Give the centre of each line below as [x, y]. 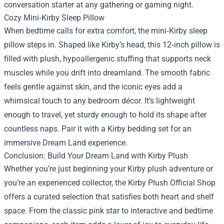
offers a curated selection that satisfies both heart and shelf [109, 197]
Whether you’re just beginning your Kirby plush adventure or [108, 169]
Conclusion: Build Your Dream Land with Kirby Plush [96, 156]
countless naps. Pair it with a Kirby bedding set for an [98, 129]
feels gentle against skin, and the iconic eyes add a [93, 87]
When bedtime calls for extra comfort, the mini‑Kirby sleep [106, 31]
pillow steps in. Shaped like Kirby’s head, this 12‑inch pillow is [112, 45]
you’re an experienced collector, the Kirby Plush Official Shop [110, 183]
